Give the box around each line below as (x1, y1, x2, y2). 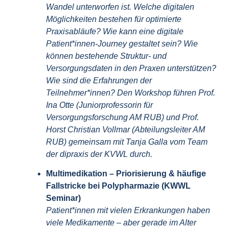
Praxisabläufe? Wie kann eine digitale (46, 27, 184, 36)
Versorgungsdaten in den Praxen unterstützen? (46, 63, 216, 73)
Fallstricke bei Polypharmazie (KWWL (46, 181, 191, 191)
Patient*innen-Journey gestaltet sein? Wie (46, 39, 198, 48)
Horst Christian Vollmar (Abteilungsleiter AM (46, 125, 205, 134)
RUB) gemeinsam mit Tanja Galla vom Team (46, 137, 208, 146)
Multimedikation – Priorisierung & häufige (46, 169, 206, 178)
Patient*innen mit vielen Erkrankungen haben (46, 206, 210, 215)
